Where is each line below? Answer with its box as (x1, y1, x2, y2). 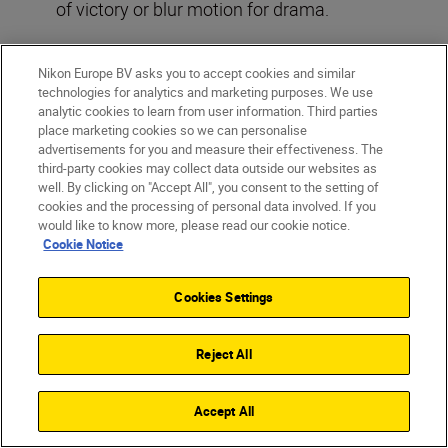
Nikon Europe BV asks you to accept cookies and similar (38, 64, 356, 82)
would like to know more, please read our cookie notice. (38, 216, 351, 234)
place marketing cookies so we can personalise (38, 121, 308, 139)
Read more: (56, 48, 147, 73)
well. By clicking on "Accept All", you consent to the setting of (38, 178, 380, 196)
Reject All (196, 345, 252, 363)
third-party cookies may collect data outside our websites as (38, 159, 378, 177)
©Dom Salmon (56, 341, 167, 365)
